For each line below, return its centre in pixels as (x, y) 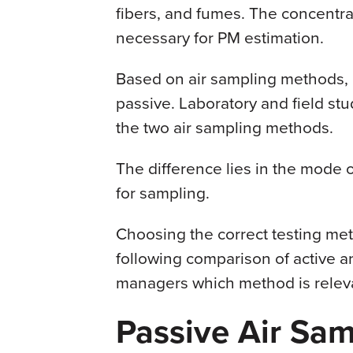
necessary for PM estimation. (220, 37)
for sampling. (163, 192)
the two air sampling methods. (225, 126)
